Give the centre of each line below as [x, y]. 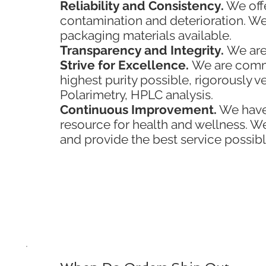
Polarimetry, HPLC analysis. [137, 94]
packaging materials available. [146, 35]
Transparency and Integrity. [143, 50]
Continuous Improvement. [138, 109]
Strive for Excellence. [126, 65]
